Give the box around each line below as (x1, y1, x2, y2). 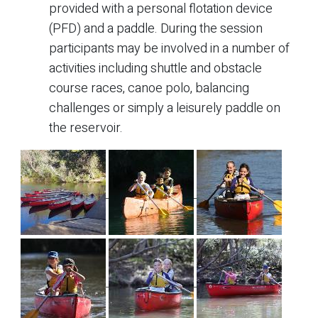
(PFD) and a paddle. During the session (49, 18, 263, 38)
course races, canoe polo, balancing (49, 78, 249, 98)
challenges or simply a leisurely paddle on (49, 98, 280, 118)
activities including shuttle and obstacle (49, 58, 262, 78)
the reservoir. (49, 118, 123, 138)
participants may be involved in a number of (49, 38, 290, 58)
